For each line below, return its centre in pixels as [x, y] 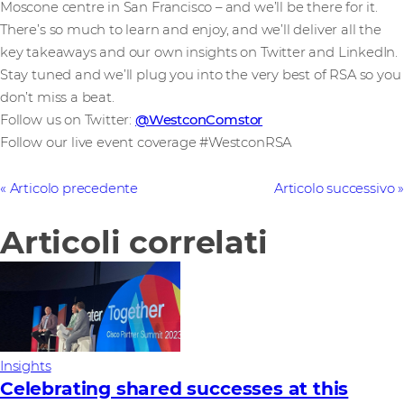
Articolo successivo [334, 189]
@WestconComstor [199, 120]
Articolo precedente [74, 189]
